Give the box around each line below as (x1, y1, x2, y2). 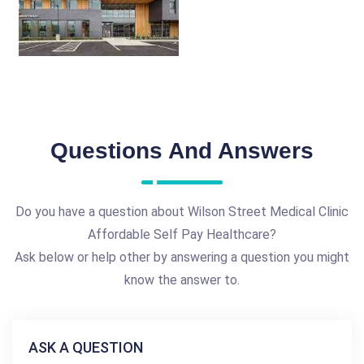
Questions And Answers (50, 138, 314, 164)
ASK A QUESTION (28, 339, 143, 357)
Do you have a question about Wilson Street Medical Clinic (15, 204, 349, 220)
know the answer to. (124, 272, 240, 288)
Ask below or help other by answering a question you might (15, 249, 349, 266)
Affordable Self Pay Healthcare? (88, 227, 276, 243)
